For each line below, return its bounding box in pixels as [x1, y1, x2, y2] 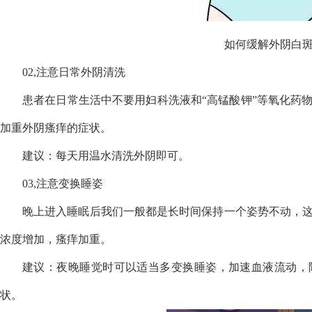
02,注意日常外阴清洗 [22, 66, 125, 78]
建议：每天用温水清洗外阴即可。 [22, 150, 189, 162]
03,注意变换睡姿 [22, 178, 103, 189]
